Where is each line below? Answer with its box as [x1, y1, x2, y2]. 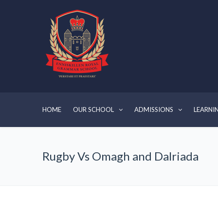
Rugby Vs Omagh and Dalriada [42, 149, 199, 163]
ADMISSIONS [134, 106, 173, 113]
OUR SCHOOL [73, 106, 114, 113]
